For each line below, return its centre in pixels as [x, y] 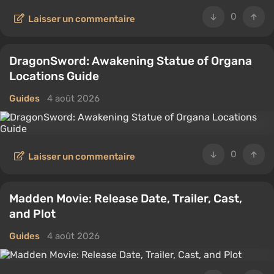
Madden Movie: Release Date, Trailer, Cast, [126, 198]
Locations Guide [54, 76]
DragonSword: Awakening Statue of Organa [131, 61]
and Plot [32, 214]
